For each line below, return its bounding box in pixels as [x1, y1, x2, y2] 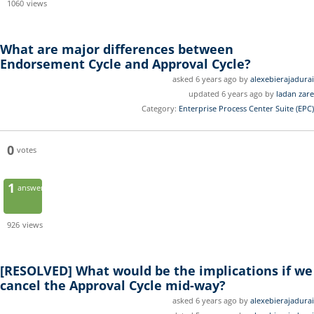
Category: [142, 103, 177, 114]
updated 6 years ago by [189, 88, 276, 100]
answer [18, 182, 44, 193]
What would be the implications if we [76, 262, 313, 280]
